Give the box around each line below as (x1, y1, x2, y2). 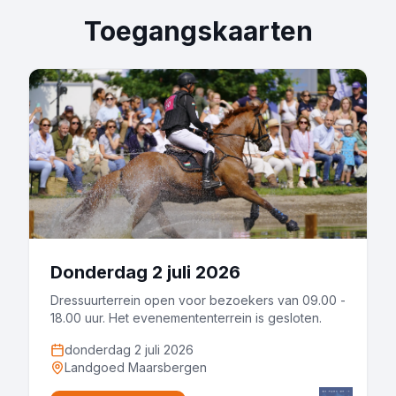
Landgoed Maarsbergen (65, 360, 207, 375)
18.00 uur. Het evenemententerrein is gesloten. (50, 310, 322, 325)
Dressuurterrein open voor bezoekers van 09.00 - (50, 293, 346, 308)
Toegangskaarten (83, 15, 313, 47)
